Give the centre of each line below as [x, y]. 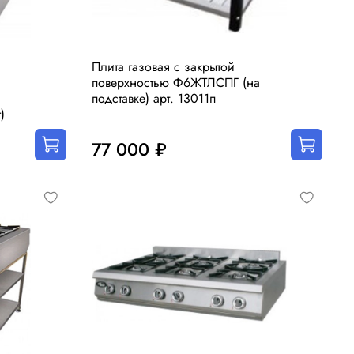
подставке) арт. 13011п [154, 99]
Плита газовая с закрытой [163, 67]
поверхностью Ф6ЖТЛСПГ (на [176, 83]
